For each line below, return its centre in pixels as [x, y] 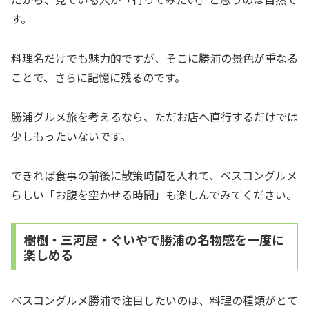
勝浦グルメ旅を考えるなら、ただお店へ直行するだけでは [154, 116]
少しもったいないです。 [71, 136]
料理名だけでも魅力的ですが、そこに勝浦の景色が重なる [154, 58]
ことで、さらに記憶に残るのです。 [98, 77]
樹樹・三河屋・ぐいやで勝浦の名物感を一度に [153, 240]
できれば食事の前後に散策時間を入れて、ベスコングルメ [154, 175]
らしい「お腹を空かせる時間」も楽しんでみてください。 [154, 194]
